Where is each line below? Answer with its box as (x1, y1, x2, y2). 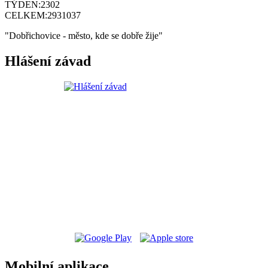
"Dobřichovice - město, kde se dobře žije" (5, 31, 163, 41)
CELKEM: (5, 10, 47, 21)
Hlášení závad (5, 53, 91, 69)
